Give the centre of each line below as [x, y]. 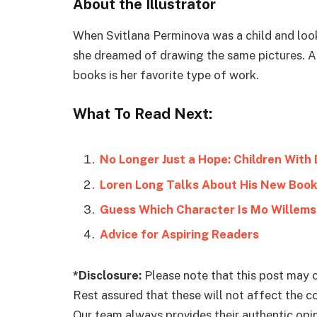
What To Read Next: [143, 114]
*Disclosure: [107, 276]
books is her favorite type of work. [166, 75]
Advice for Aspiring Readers [179, 235]
